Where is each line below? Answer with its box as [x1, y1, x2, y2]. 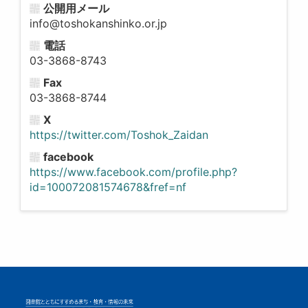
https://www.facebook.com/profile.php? [29, 165, 237, 179]
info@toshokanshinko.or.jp [29, 16, 167, 30]
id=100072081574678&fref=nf [29, 180, 186, 194]
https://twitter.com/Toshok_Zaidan [29, 128, 208, 142]
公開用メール [43, 1, 109, 15]
